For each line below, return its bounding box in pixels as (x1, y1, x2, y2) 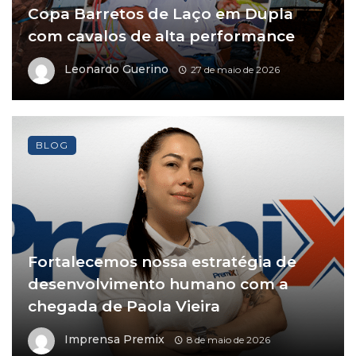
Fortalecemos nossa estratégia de (28, 253, 296, 272)
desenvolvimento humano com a (28, 275, 288, 294)
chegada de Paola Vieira (28, 297, 220, 316)
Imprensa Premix (64, 332, 164, 347)
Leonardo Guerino (64, 62, 168, 77)
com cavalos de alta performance (28, 27, 295, 46)
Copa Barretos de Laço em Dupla (28, 5, 293, 24)
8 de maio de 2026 (186, 334, 270, 346)
